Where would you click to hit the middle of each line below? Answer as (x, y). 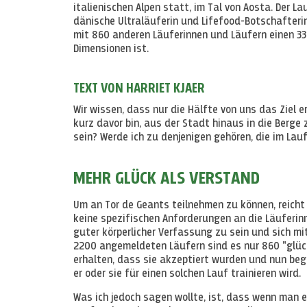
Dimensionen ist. (111, 50)
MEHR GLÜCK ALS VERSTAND (167, 179)
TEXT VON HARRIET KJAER (139, 89)
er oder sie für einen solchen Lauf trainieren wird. (187, 274)
